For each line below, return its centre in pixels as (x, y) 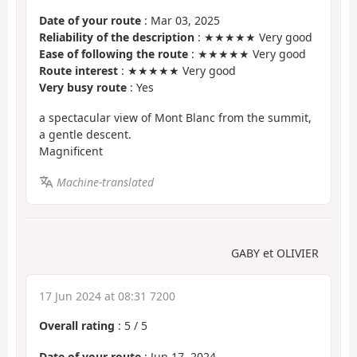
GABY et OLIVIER (275, 253)
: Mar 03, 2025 (180, 20)
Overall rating (77, 326)
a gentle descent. (85, 135)
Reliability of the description (117, 37)
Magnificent (71, 151)
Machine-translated (105, 182)
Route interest (78, 70)
